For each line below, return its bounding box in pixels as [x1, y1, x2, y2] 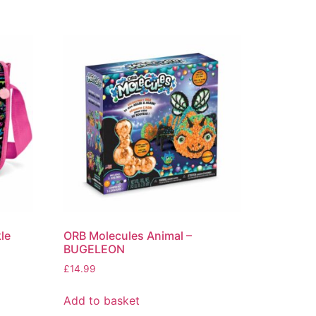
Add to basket [63, 293, 140, 308]
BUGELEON [63, 242, 126, 257]
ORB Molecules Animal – [63, 229, 193, 243]
